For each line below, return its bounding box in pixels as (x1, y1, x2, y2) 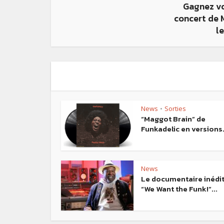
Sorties (164, 104, 186, 113)
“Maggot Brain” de (141, 113, 205, 125)
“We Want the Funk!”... (141, 183, 217, 195)
